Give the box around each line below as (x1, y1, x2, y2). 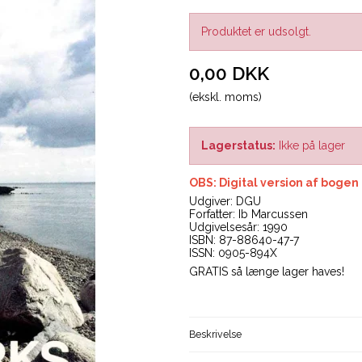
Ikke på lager (279, 139, 345, 153)
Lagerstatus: (201, 139, 276, 153)
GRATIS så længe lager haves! (189, 265, 344, 279)
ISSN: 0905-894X (189, 246, 277, 260)
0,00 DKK (189, 63, 269, 85)
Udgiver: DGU (189, 195, 261, 208)
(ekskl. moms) (189, 90, 262, 104)
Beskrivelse (189, 328, 242, 341)
